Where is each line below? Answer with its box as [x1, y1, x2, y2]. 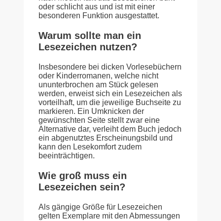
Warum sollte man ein [38, 30, 141, 41]
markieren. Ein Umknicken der [38, 107, 144, 115]
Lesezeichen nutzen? [38, 41, 137, 52]
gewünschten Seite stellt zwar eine [38, 115, 160, 124]
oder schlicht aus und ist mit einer [38, 2, 155, 11]
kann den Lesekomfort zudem [38, 142, 142, 151]
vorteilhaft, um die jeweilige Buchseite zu [38, 98, 181, 107]
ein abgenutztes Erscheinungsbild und [38, 133, 173, 142]
